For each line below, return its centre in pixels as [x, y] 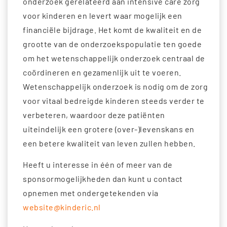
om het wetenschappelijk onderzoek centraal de [114, 58]
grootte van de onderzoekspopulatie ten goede [112, 44]
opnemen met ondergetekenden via [91, 193]
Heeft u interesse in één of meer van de [98, 165]
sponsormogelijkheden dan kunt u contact [103, 179]
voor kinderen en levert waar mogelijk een [103, 16]
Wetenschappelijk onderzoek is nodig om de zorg [115, 87]
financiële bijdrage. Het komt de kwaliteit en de [112, 30]
